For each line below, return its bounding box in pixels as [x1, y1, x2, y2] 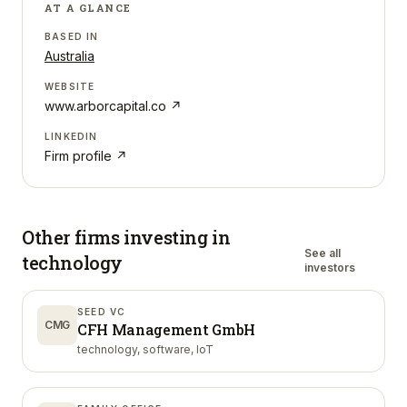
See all [303, 246, 341, 260]
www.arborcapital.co [45, 98, 166, 114]
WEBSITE [45, 81, 95, 92]
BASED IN [45, 31, 99, 42]
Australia [45, 48, 94, 64]
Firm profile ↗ [45, 148, 127, 164]
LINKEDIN [45, 131, 98, 142]
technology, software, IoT [77, 342, 213, 356]
